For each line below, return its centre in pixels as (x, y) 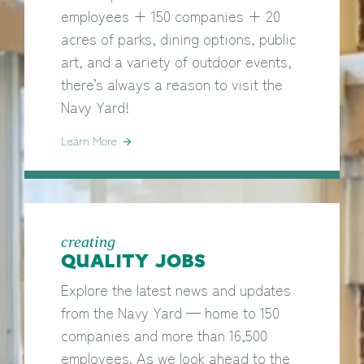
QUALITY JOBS (133, 262)
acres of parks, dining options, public (179, 38)
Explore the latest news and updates (176, 289)
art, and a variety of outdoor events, (176, 61)
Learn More (89, 141)
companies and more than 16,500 (164, 335)
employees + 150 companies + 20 (171, 15)
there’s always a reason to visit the (172, 84)
